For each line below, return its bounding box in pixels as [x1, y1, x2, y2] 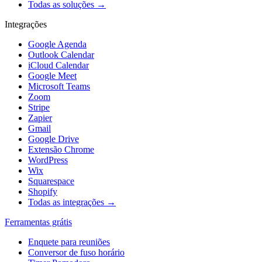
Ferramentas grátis [5, 217, 72, 227]
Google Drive [28, 134, 79, 144]
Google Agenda [28, 39, 87, 50]
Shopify [28, 187, 57, 197]
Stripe [28, 102, 50, 113]
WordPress [28, 155, 68, 166]
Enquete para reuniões [28, 237, 110, 247]
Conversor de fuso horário [28, 247, 125, 258]
